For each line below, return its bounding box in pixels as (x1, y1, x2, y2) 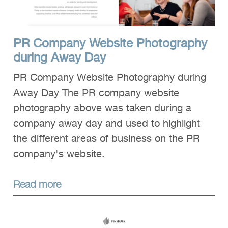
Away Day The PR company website (13, 85, 179, 102)
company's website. (13, 146, 105, 163)
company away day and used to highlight (13, 116, 200, 132)
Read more (13, 176, 61, 191)
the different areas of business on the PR (13, 131, 200, 148)
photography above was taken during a (13, 100, 191, 117)
